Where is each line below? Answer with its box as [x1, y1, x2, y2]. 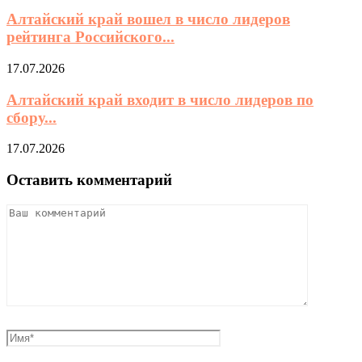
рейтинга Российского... [6, 28, 175, 46]
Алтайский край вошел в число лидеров [6, 11, 290, 28]
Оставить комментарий [6, 171, 172, 189]
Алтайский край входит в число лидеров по [6, 90, 314, 108]
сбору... [6, 108, 57, 126]
